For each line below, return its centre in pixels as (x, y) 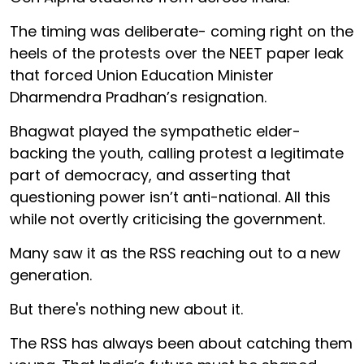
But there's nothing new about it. (126, 309)
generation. (51, 275)
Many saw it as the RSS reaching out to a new (175, 253)
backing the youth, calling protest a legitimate (177, 153)
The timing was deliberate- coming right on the (182, 31)
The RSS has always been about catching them (181, 343)
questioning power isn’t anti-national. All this (170, 197)
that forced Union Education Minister (142, 75)
